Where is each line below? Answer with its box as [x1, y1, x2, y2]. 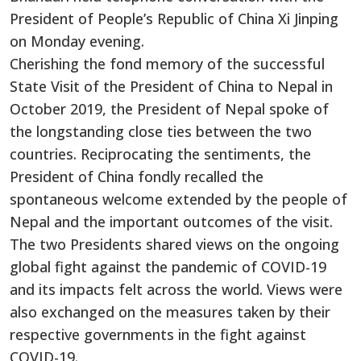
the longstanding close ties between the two [10, 121, 312, 141]
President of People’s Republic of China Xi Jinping [10, 8, 338, 28]
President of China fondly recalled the [10, 166, 263, 186]
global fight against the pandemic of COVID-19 [10, 256, 326, 276]
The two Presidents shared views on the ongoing [10, 234, 339, 254]
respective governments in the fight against [10, 324, 306, 344]
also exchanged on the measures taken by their [10, 301, 330, 322]
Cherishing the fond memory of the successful [10, 53, 325, 73]
